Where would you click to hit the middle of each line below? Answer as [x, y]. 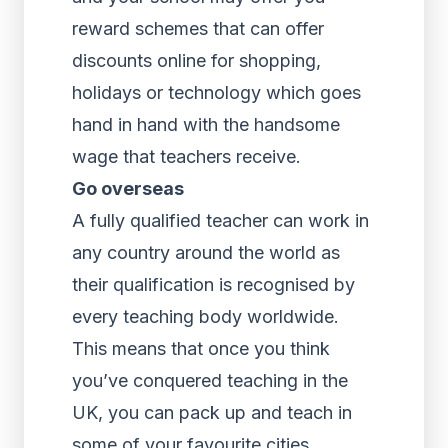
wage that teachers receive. [186, 156]
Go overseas [128, 188]
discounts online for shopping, [196, 60]
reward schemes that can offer [198, 28]
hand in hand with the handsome [206, 124]
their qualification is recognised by [213, 284]
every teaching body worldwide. [205, 316]
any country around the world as [206, 252]
